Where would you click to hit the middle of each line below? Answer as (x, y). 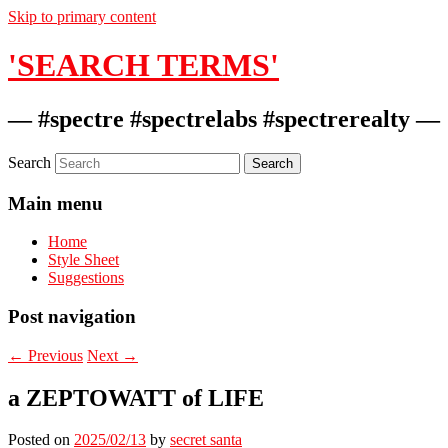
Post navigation (72, 316)
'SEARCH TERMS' (143, 65)
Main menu (55, 203)
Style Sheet (83, 260)
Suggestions (86, 278)
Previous (53, 355)
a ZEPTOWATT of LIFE (136, 397)
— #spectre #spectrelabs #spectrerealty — (224, 118)
